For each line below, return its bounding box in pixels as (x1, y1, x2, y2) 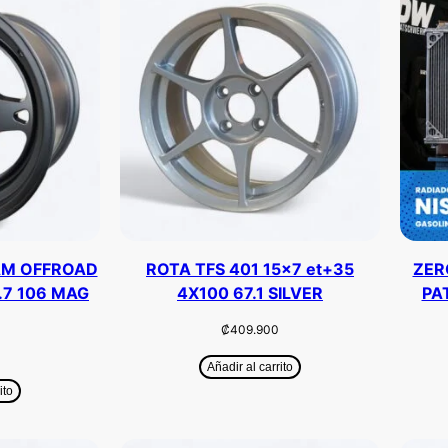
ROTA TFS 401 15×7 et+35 (146, 258, 354, 279)
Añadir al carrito (207, 359, 293, 374)
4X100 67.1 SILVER (177, 282, 323, 303)
